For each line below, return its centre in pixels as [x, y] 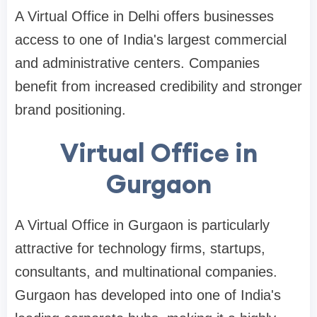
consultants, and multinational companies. [146, 271]
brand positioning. [70, 109]
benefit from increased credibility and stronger [158, 86]
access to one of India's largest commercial [151, 39]
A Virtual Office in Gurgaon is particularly [142, 225]
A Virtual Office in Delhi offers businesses [144, 16]
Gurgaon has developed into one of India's [148, 295]
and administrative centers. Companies [137, 63]
